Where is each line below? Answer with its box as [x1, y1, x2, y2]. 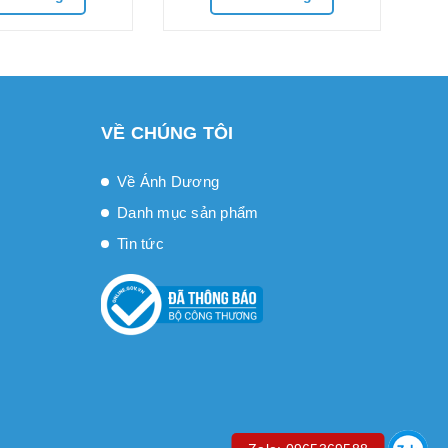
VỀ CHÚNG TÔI [101, 123, 234, 143]
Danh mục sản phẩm [117, 204, 259, 221]
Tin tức [117, 235, 164, 252]
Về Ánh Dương [117, 173, 219, 190]
